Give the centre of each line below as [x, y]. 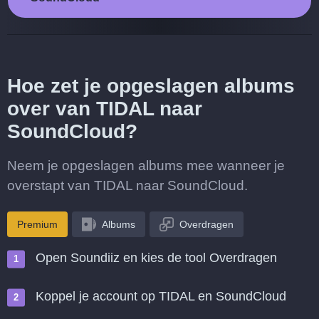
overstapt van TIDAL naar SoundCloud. [127, 185]
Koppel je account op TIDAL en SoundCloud [161, 296]
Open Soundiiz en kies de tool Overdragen [156, 258]
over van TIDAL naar [105, 109]
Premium [37, 224]
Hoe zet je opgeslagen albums [151, 86]
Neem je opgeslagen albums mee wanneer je [146, 166]
